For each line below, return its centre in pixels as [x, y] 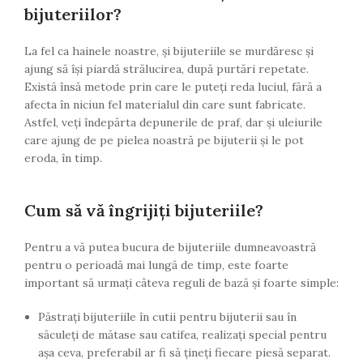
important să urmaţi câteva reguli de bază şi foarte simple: [181, 283]
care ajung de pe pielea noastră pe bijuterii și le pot [164, 141]
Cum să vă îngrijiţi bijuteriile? [144, 211]
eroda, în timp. [63, 158]
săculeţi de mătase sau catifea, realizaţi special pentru [182, 335]
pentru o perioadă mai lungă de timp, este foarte [156, 265]
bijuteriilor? [73, 15]
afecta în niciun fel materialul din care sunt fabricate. [165, 105]
